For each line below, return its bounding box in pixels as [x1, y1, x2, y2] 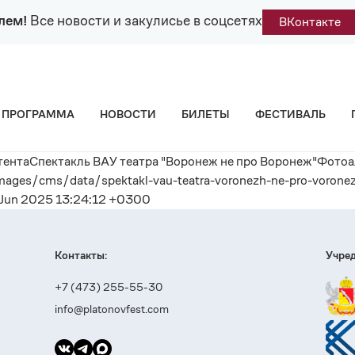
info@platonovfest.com [55, 302, 170, 316]
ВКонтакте [279, 13, 341, 30]
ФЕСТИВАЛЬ [255, 106, 326, 121]
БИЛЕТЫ [181, 106, 230, 121]
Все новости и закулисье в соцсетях [27, 11, 262, 29]
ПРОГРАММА [2, 106, 74, 121]
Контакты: [55, 248, 108, 262]
